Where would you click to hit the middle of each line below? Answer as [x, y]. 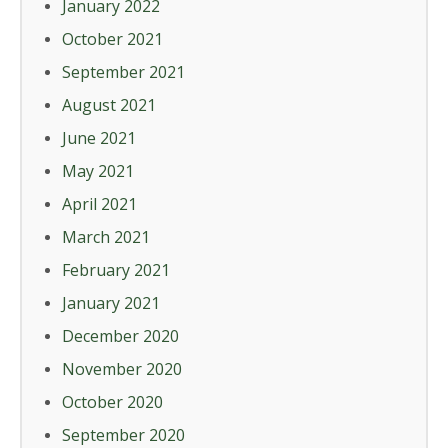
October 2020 [112, 402]
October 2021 [112, 39]
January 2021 [111, 303]
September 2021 [123, 72]
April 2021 [99, 204]
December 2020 [120, 336]
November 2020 [122, 369]
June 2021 [99, 138]
